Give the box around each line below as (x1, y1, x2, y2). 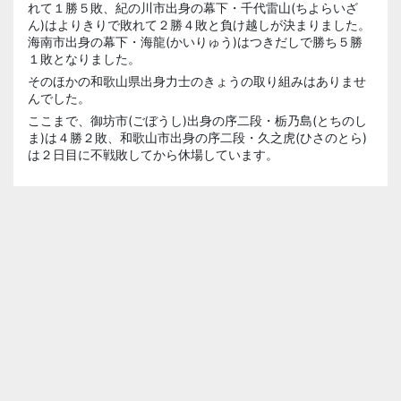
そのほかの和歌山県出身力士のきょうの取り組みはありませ (28, 73, 366, 89)
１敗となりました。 (28, 51, 141, 66)
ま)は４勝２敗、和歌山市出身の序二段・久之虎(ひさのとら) (28, 130, 367, 145)
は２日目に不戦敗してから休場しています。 (28, 147, 278, 162)
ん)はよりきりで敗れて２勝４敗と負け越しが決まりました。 (28, 17, 371, 32)
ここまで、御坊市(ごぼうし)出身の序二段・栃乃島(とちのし (28, 113, 367, 128)
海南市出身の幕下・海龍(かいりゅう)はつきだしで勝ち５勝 (28, 34, 363, 49)
